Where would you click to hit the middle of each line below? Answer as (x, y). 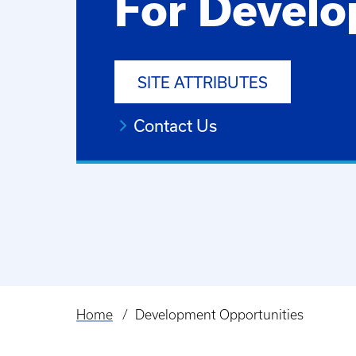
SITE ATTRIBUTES (203, 83)
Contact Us (175, 126)
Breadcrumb (120, 327)
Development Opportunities (219, 315)
